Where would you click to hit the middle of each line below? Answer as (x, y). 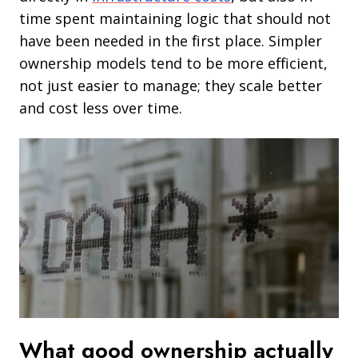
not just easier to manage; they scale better (171, 85)
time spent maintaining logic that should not (175, 18)
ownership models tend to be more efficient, (173, 63)
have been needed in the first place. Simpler (171, 40)
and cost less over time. (101, 107)
